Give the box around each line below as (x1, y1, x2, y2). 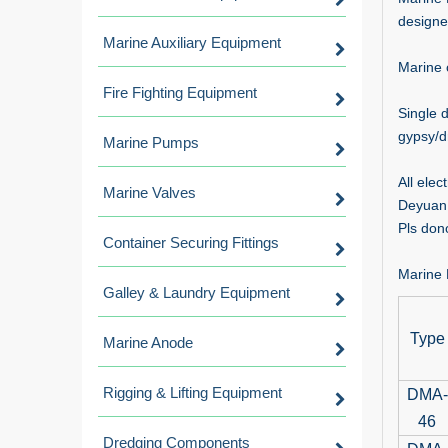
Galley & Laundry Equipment (103, 284, 290, 301)
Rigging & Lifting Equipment (103, 384, 282, 401)
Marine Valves (103, 184, 196, 201)
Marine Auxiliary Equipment (103, 34, 281, 51)
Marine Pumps (103, 134, 199, 151)
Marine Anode (103, 334, 193, 351)
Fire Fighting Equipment (103, 84, 257, 101)
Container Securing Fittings (103, 234, 279, 251)
